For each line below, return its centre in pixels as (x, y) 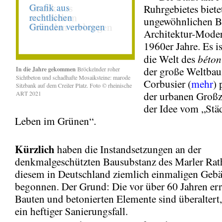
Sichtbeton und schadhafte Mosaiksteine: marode (73, 77)
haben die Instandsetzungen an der (128, 149)
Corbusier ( (167, 83)
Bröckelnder (92, 69)
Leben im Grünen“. (55, 121)
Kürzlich (35, 149)
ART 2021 (28, 93)
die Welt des (171, 59)
